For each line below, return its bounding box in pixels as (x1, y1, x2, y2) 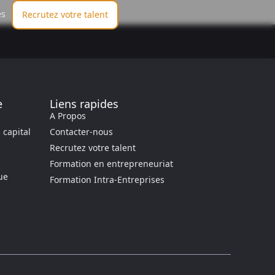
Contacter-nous (50, 126, 113, 137)
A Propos (50, 110, 86, 122)
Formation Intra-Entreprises (50, 174, 165, 185)
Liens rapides (50, 96, 118, 111)
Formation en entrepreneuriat (50, 158, 173, 169)
